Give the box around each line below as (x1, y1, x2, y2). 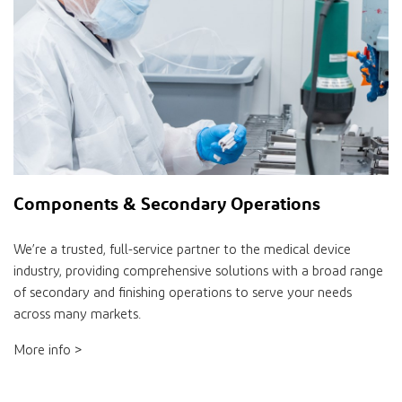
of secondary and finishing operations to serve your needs (13, 285, 352, 300)
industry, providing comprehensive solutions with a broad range (13, 264, 383, 278)
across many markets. (13, 307, 141, 321)
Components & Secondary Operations (13, 191, 320, 214)
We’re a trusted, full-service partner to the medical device (13, 242, 351, 257)
